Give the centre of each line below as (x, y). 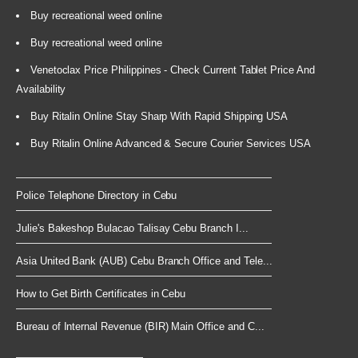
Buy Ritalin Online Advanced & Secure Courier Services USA (171, 144)
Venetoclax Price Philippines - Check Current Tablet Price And (172, 70)
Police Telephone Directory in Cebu (97, 196)
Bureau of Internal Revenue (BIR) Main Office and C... (140, 327)
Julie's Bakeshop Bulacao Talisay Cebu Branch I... (132, 229)
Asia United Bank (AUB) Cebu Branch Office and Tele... (144, 261)
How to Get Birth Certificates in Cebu (101, 294)
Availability (41, 89)
